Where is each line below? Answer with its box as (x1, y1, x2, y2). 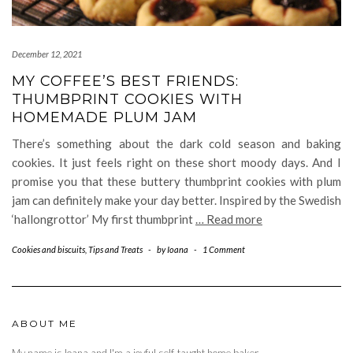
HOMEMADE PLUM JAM (12, 108, 197, 126)
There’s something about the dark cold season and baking (12, 136, 341, 150)
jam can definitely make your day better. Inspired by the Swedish (12, 192, 341, 207)
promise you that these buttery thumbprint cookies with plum (12, 173, 341, 188)
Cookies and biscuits (12, 243, 85, 255)
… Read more (195, 211, 262, 226)
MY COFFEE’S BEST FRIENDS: (12, 72, 239, 90)
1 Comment (203, 243, 245, 255)
